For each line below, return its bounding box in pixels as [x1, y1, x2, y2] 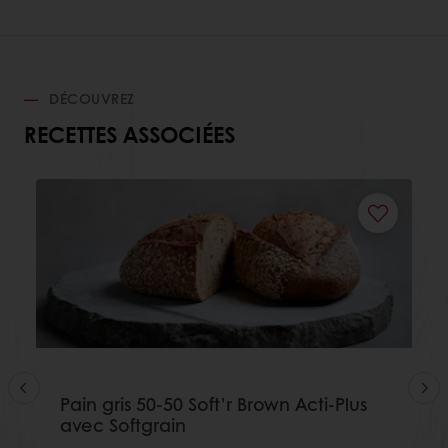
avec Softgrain [60, 411, 186, 438]
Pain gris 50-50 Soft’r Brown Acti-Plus [60, 390, 367, 417]
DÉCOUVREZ [44, 88, 135, 108]
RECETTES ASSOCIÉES [24, 118, 235, 150]
